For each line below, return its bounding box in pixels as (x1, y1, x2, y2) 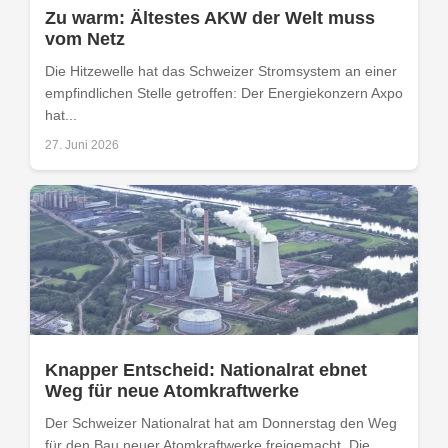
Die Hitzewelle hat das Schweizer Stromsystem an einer (45, 63, 397, 80)
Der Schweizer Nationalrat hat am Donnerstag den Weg (45, 415, 397, 432)
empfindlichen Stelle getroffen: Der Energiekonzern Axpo (45, 85, 403, 102)
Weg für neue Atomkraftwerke (45, 381, 299, 402)
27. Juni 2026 (45, 138, 119, 153)
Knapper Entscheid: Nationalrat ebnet (45, 360, 367, 381)
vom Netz (45, 29, 125, 50)
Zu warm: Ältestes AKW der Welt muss (45, 8, 375, 29)
